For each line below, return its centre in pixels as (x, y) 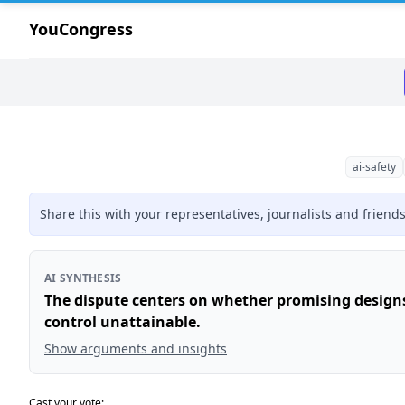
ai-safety (374, 167)
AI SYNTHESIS (83, 278)
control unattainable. (122, 322)
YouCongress (81, 29)
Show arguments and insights (136, 348)
